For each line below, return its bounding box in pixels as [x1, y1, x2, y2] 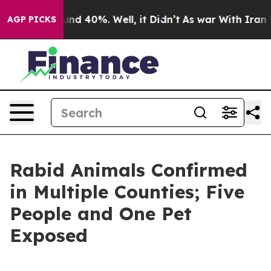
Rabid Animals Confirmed [10, 158, 247, 181]
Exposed [10, 224, 88, 247]
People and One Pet [10, 202, 192, 225]
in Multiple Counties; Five [10, 180, 244, 203]
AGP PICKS [7, 14, 56, 25]
